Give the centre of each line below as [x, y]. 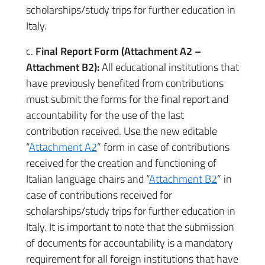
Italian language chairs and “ [88, 179]
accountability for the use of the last [105, 115]
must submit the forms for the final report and [127, 99]
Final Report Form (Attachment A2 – [118, 51]
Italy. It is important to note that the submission [130, 227]
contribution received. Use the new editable [122, 131]
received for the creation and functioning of [121, 163]
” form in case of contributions [163, 147]
